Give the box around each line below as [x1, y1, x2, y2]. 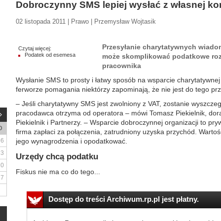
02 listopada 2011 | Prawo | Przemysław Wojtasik [16, 18, 156, 25]
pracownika [102, 62, 141, 70]
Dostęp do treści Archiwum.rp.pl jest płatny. [48, 195, 199, 203]
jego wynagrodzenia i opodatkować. [16, 137, 127, 145]
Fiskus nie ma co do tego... [16, 168, 100, 176]
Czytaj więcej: [18, 45, 51, 51]
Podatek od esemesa [25, 52, 75, 58]
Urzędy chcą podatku [16, 152, 98, 161]
